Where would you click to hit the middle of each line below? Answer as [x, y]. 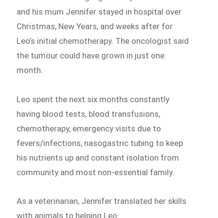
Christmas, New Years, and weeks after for [95, 26]
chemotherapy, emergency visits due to [89, 128]
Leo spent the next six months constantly [93, 99]
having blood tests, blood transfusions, [89, 114]
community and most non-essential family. [96, 172]
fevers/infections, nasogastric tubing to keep [100, 143]
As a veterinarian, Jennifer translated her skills [102, 201]
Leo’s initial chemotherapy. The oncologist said [103, 41]
